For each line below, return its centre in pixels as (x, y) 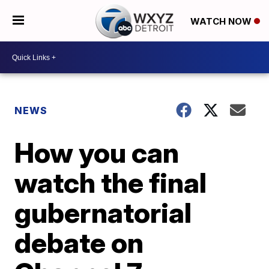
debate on (79, 243)
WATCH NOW (222, 21)
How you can (97, 153)
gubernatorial (103, 213)
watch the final (111, 183)
